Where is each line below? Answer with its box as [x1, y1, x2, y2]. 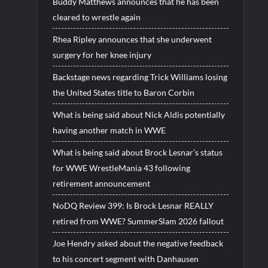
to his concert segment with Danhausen [52, 253, 199, 264]
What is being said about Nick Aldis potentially [52, 109, 225, 120]
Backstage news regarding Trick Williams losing [52, 71, 227, 82]
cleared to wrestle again [52, 11, 141, 22]
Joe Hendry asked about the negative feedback [52, 237, 223, 248]
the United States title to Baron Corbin [52, 87, 194, 98]
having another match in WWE [52, 124, 166, 135]
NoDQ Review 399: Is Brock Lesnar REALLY [52, 200, 214, 211]
